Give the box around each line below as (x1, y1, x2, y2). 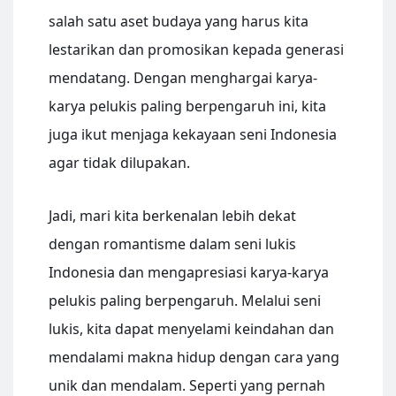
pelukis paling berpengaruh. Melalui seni (49, 291, 321, 311)
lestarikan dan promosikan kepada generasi (49, 40, 344, 60)
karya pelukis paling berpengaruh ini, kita (49, 96, 326, 117)
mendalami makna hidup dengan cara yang (49, 347, 339, 368)
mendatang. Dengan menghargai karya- (49, 68, 317, 88)
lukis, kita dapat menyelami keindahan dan (49, 319, 334, 339)
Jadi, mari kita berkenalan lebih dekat (49, 206, 296, 226)
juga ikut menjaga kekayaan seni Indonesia (49, 125, 337, 145)
